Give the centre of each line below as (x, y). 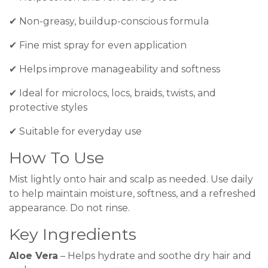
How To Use (57, 157)
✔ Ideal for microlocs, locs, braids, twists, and (112, 93)
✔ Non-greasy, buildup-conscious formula (109, 21)
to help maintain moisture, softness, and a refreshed (133, 193)
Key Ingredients (73, 234)
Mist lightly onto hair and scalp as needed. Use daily (131, 179)
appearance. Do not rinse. (69, 208)
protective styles (48, 107)
